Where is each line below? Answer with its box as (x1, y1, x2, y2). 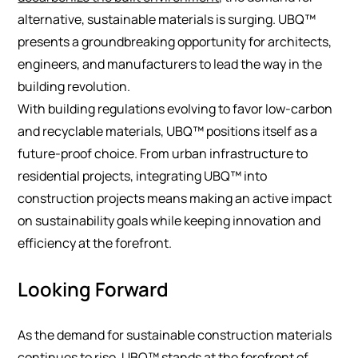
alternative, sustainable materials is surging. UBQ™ (18, 10, 316, 28)
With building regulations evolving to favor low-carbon (18, 99, 333, 117)
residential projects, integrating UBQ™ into (18, 166, 268, 185)
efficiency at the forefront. (18, 233, 173, 252)
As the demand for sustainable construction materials (18, 325, 332, 344)
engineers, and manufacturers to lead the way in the (18, 54, 323, 73)
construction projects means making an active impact (18, 189, 332, 207)
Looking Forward (18, 275, 169, 302)
